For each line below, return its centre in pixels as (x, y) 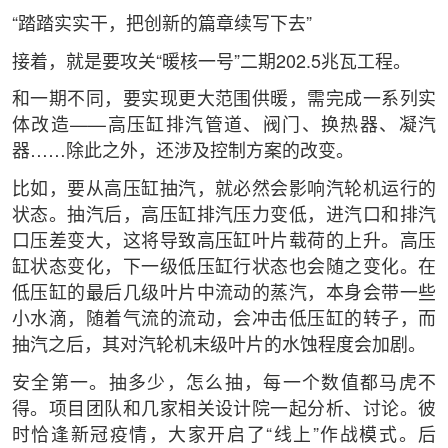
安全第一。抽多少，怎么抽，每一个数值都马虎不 (224, 384)
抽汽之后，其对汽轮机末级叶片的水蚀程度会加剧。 (218, 346)
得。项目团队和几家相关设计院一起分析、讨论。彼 (224, 410)
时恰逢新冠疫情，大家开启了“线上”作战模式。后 (224, 436)
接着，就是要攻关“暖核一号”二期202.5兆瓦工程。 (211, 62)
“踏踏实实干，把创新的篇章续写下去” (161, 24)
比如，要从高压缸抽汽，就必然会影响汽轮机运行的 (224, 190)
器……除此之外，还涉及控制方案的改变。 (182, 152)
